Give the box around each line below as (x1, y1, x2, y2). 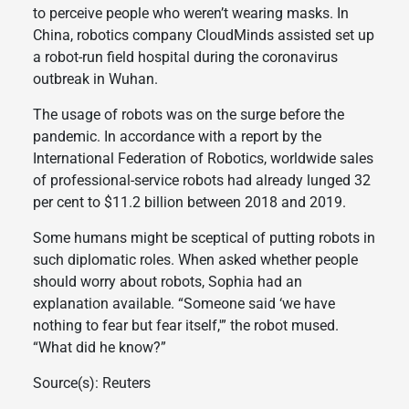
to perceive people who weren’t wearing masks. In (32, 5, 349, 23)
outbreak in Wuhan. (32, 70, 158, 89)
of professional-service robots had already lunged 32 (32, 172, 371, 190)
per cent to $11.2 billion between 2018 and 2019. (32, 194, 346, 212)
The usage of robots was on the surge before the (32, 106, 344, 124)
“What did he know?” (32, 339, 166, 357)
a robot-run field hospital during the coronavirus (32, 48, 338, 67)
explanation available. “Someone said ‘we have (32, 295, 335, 313)
